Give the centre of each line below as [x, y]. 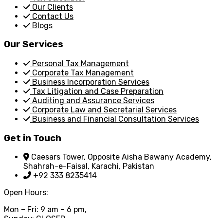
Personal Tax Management [81, 63]
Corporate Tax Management [83, 73]
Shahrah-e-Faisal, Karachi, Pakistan [89, 166]
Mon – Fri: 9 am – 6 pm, [45, 210]
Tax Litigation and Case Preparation [98, 91]
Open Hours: [26, 193]
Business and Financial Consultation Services [116, 119]
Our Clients [53, 7]
